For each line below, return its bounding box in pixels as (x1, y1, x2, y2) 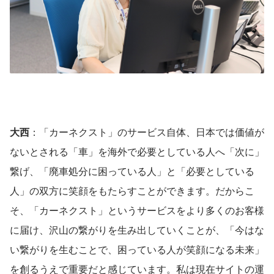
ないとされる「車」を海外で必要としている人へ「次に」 (10, 144, 264, 158)
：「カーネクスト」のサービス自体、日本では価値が (29, 124, 264, 139)
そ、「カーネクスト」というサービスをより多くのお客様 (10, 202, 264, 217)
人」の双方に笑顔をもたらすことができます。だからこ (10, 183, 254, 198)
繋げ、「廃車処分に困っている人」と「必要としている (10, 163, 254, 178)
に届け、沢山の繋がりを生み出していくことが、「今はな (10, 222, 264, 237)
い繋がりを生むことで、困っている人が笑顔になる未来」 (10, 242, 264, 256)
